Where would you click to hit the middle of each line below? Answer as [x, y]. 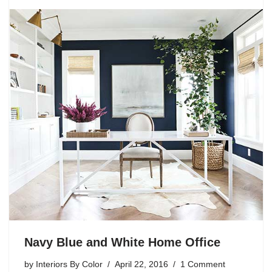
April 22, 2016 [141, 264]
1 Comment [203, 264]
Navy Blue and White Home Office [122, 242]
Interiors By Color [69, 264]
